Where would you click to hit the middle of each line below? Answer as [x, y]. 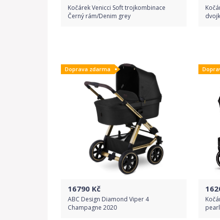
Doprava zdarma [88, 69]
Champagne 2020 [92, 207]
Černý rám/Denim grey [99, 16]
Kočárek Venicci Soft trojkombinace [117, 8]
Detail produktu [124, 70]
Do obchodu [124, 47]
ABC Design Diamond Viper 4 [108, 199]
